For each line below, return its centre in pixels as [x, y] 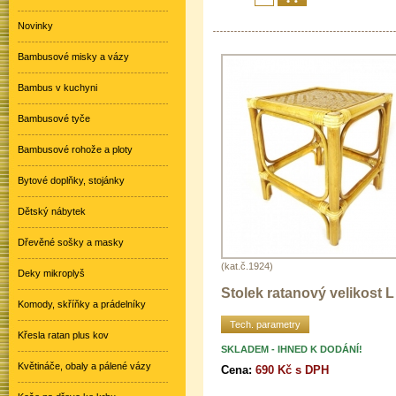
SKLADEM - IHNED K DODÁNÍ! [292, 349]
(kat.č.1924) [247, 266]
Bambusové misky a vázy [73, 57]
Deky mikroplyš [51, 273]
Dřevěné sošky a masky [71, 242]
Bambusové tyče [54, 118]
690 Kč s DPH [292, 369]
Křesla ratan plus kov [63, 335]
